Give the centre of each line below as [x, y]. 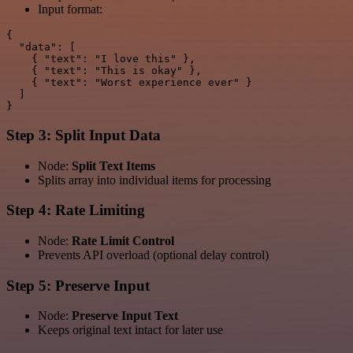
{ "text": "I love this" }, [101, 59]
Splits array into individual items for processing [154, 180]
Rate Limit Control [123, 240]
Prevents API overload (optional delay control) [153, 255]
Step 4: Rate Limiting [76, 210]
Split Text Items [113, 165]
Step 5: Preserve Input [78, 285]
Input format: [70, 9]
